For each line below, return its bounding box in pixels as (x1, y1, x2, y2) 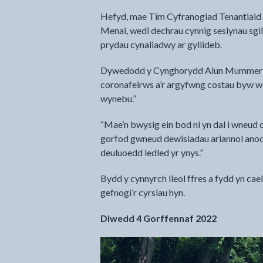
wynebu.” (100, 93, 136, 104)
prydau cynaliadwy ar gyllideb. (100, 39, 222, 50)
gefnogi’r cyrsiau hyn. (100, 187, 185, 198)
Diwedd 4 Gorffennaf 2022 (100, 213, 217, 224)
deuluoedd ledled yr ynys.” (100, 147, 203, 158)
